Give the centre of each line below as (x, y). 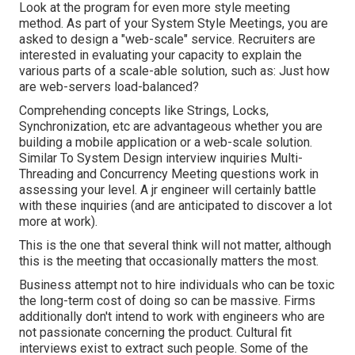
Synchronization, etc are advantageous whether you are (171, 127)
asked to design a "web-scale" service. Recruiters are (167, 40)
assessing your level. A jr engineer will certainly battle (168, 190)
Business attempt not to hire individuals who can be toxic (177, 285)
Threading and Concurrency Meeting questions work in (169, 174)
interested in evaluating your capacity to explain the (160, 55)
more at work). (58, 222)
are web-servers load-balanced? (109, 87)
